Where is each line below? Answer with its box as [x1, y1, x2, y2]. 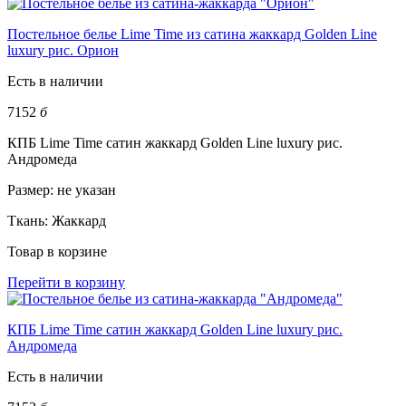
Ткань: [7, 212, 52, 228]
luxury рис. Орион [7, 42, 119, 58]
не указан [57, 181, 116, 198]
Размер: [7, 181, 57, 198]
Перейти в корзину [7, 274, 125, 290]
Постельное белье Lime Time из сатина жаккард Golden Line [7, 25, 377, 42]
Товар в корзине [7, 243, 107, 259]
